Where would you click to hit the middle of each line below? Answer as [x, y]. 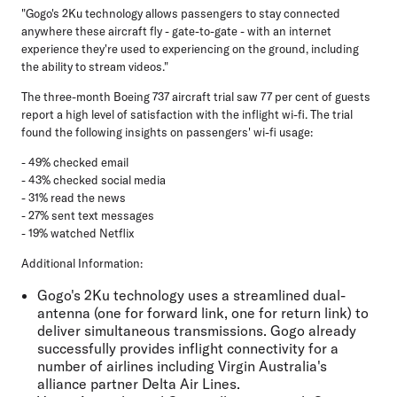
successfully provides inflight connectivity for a [188, 349]
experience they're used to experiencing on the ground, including [190, 49]
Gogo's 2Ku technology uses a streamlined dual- [191, 296]
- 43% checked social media [93, 180]
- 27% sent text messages [88, 216]
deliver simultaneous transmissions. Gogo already [197, 331]
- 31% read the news [74, 198]
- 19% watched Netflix [78, 234]
